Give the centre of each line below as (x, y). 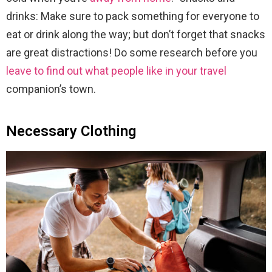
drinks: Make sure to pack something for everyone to (133, 16)
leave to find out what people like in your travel (116, 71)
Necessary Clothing (71, 131)
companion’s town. (51, 89)
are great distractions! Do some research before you (132, 53)
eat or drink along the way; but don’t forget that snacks (136, 35)
